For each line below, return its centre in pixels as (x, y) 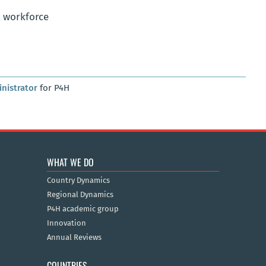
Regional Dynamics (80, 195)
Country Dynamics (78, 180)
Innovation (66, 223)
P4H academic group (83, 209)
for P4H (53, 88)
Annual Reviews (74, 237)
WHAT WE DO (70, 162)
